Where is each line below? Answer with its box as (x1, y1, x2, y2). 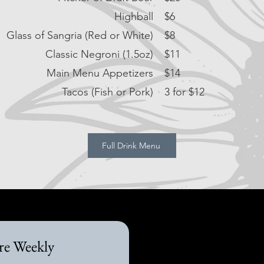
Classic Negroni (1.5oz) (45, 48, 153, 61)
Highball (114, 10, 153, 23)
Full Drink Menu (101, 140, 160, 151)
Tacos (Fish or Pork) (62, 85, 153, 98)
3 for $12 (164, 85, 204, 98)
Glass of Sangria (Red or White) (6, 29, 153, 42)
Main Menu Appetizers (47, 67, 153, 80)
